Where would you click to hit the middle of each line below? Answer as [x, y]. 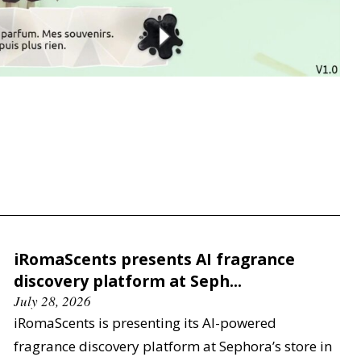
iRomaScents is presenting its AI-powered [145, 322]
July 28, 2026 [52, 301]
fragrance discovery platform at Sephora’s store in [173, 346]
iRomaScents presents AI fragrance [154, 259]
